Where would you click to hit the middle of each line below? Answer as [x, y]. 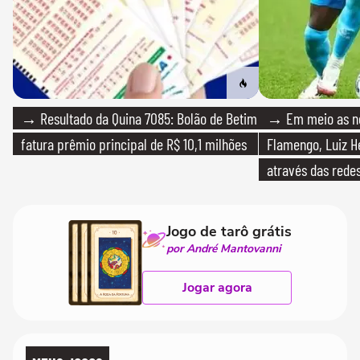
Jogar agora [217, 287]
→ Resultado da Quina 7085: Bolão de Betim [139, 118]
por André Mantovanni [224, 248]
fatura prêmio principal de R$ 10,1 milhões [134, 143]
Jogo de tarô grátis [229, 231]
